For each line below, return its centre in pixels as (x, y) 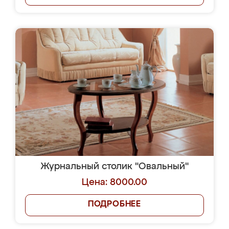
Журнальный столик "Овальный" (114, 167)
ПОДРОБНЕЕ (114, 204)
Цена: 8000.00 (114, 182)
